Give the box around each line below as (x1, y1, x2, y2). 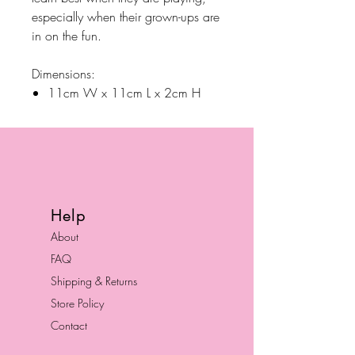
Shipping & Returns (51, 273, 137, 288)
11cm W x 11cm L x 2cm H (48, 84, 200, 101)
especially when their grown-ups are (32, 8, 219, 25)
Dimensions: (32, 65, 95, 82)
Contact (51, 318, 87, 333)
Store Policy (51, 296, 104, 311)
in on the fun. (32, 27, 101, 44)
